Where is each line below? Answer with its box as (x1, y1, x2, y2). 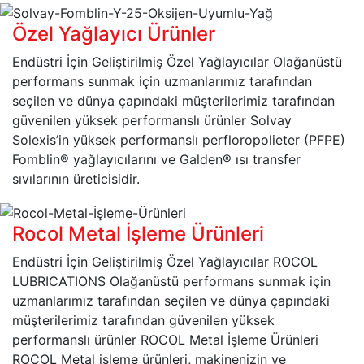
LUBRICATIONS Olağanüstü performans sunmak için (12, 272, 331, 289)
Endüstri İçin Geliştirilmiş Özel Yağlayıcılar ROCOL (12, 253, 318, 270)
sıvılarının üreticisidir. (12, 170, 140, 187)
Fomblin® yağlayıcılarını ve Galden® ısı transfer (12, 150, 301, 167)
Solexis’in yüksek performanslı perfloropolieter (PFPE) (12, 131, 345, 148)
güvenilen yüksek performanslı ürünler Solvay (12, 111, 292, 128)
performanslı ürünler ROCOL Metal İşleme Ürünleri (12, 331, 318, 348)
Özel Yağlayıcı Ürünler (12, 21, 215, 45)
